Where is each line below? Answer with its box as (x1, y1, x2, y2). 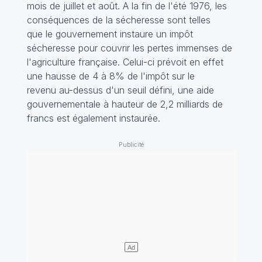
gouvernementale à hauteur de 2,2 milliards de (26, 98, 223, 110)
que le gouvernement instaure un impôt (26, 27, 193, 40)
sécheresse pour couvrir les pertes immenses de (26, 42, 232, 54)
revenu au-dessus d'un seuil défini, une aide (26, 84, 214, 96)
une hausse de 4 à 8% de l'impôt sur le (26, 70, 195, 82)
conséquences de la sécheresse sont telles (26, 13, 211, 26)
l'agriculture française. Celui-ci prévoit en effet (26, 56, 223, 68)
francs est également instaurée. (26, 112, 160, 124)
